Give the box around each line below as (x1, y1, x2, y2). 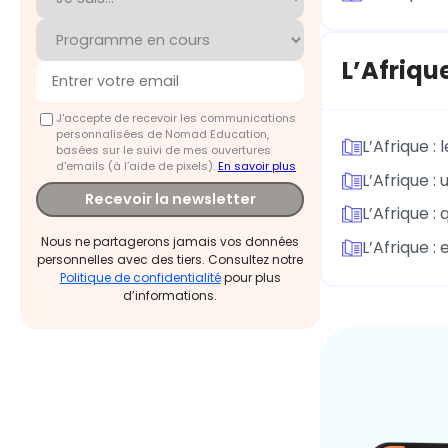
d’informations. (123, 287, 217, 305)
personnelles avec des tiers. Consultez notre (37, 251, 303, 269)
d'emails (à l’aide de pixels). (56, 157, 218, 174)
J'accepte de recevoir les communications (56, 109, 296, 126)
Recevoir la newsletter (84, 189, 256, 210)
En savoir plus (218, 157, 296, 174)
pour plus (220, 269, 281, 287)
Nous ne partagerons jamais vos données (41, 233, 299, 251)
